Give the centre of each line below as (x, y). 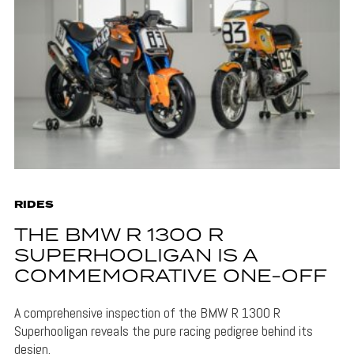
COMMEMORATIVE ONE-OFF (170, 277)
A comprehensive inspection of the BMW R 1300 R (147, 313)
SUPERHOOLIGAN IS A (136, 257)
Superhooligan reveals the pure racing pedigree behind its (163, 331)
